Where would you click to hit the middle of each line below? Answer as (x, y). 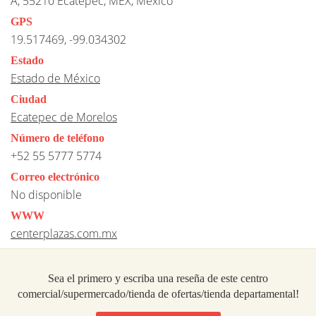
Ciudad (29, 99)
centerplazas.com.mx (64, 233)
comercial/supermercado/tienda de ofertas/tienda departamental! (158, 293)
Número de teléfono (57, 138)
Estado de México (55, 78)
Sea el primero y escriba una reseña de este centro (158, 278)
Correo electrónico (55, 176)
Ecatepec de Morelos (64, 117)
